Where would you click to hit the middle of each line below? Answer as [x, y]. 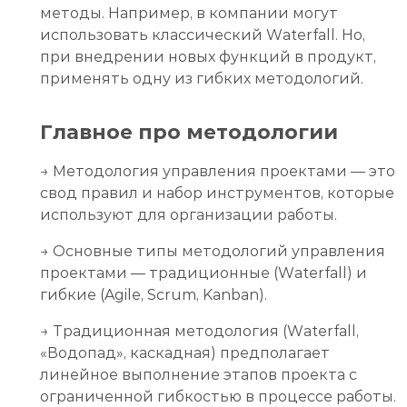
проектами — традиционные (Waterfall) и [203, 273]
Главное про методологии [189, 132]
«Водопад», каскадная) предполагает [185, 352]
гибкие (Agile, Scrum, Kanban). [154, 294]
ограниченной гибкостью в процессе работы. [218, 396]
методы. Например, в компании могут [189, 13]
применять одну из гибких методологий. [202, 78]
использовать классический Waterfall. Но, [203, 35]
